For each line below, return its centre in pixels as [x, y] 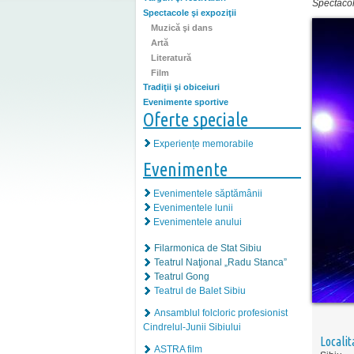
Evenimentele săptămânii [208, 194]
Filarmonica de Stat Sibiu [208, 249]
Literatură [171, 57]
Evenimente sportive [186, 102]
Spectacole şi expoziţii [190, 13]
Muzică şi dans [182, 28]
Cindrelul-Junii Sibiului [192, 328]
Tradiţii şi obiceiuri [181, 87]
